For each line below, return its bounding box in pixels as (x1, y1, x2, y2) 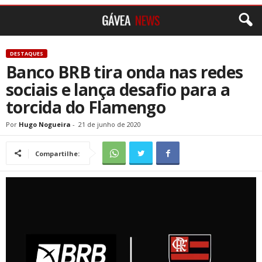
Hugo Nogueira (19, 120, 71, 129)
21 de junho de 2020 (78, 120, 141, 129)
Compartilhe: (35, 149, 80, 158)
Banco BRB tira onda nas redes (6, 61, 243, 83)
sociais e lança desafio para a (6, 78, 230, 101)
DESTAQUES (10, 50, 43, 57)
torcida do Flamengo (6, 96, 166, 118)
